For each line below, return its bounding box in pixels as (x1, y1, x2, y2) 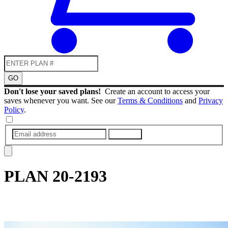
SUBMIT (112, 130, 138, 138)
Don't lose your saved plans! (4, 87, 105, 96)
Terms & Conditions (118, 96, 183, 105)
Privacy (198, 96, 223, 105)
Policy (4, 105, 24, 114)
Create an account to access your (105, 87, 210, 96)
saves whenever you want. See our (4, 96, 118, 105)
